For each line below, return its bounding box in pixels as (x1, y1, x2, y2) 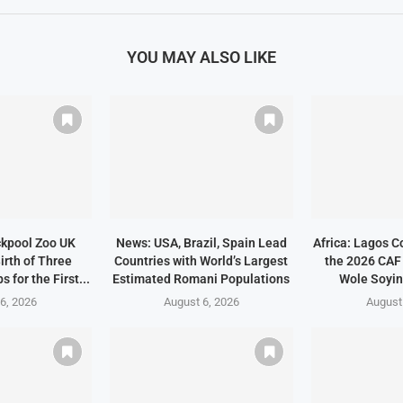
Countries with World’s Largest (114, 253, 289, 268)
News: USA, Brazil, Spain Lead (115, 235, 287, 250)
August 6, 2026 (163, 294, 239, 309)
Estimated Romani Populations (112, 271, 291, 286)
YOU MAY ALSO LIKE (126, 48, 276, 67)
